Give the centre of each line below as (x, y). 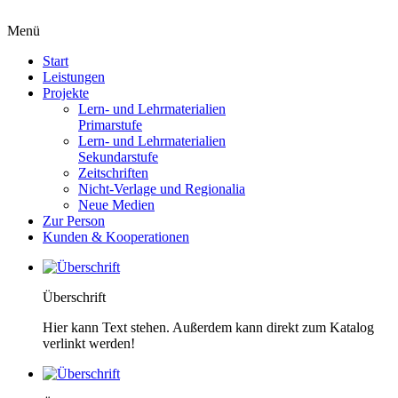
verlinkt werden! (89, 343)
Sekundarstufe (118, 157)
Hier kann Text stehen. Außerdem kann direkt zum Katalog (208, 327)
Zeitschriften (113, 173)
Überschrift (74, 297)
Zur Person (74, 221)
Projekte (66, 93)
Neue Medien (116, 205)
